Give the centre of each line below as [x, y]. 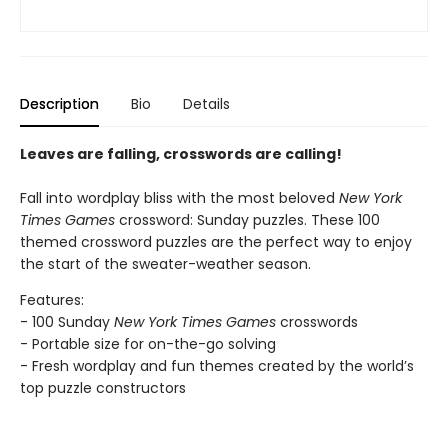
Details [206, 104]
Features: [52, 300]
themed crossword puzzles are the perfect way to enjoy [216, 242]
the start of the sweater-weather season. [165, 264]
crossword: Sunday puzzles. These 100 [247, 220]
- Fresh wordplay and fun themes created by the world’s [217, 366]
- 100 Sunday [67, 322]
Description [59, 104]
